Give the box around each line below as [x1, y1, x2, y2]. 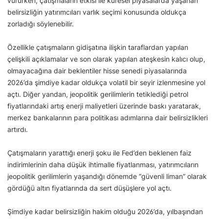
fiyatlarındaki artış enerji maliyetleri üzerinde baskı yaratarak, [7, 102, 201, 110]
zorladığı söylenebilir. [7, 20, 74, 28]
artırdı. [7, 125, 28, 134]
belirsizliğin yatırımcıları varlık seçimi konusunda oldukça [7, 8, 186, 17]
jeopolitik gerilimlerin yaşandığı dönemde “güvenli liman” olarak [7, 172, 207, 181]
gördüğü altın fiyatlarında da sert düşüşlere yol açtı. [7, 184, 174, 193]
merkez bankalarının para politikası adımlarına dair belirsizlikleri [7, 113, 208, 122]
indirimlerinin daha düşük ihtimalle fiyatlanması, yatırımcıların [7, 160, 198, 169]
